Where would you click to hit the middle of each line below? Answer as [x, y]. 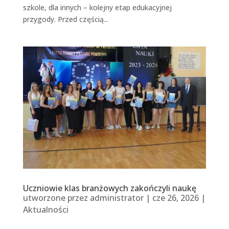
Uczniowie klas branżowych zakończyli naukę [109, 188]
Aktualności [45, 209]
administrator [117, 198]
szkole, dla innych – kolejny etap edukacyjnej [97, 7]
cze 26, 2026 [175, 198]
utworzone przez [56, 198]
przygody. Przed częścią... [65, 19]
